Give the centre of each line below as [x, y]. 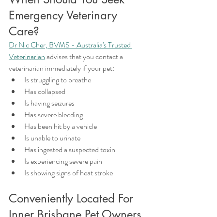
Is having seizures [49, 103]
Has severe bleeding [54, 115]
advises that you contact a [85, 56]
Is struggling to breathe [58, 80]
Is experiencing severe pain [63, 161]
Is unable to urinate [52, 138]
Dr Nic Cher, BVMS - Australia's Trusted [70, 45]
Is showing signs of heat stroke [69, 173]
